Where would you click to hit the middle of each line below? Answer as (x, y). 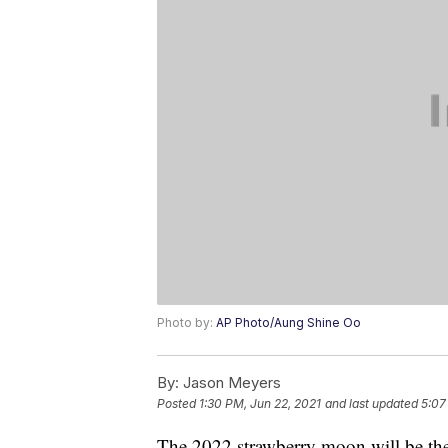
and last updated (371, 404)
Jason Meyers (230, 383)
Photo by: (186, 323)
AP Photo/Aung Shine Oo (288, 323)
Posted (178, 404)
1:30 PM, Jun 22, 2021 (260, 404)
